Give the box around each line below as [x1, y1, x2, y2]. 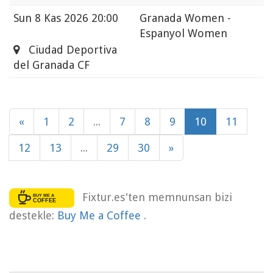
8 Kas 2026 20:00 [35, 12, 118, 25]
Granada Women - [140, 12, 231, 25]
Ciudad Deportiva [19, 43, 117, 57]
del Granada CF [13, 58, 90, 72]
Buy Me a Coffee [57, 208, 144, 222]
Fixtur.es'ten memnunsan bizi [82, 190, 232, 204]
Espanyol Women [140, 27, 227, 40]
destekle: [9, 208, 57, 222]
